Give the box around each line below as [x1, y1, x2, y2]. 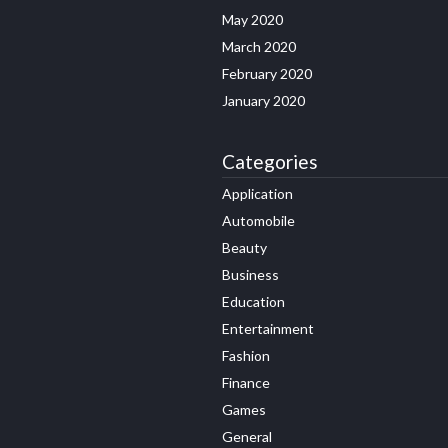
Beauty [222, 238, 267, 256]
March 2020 [222, 37, 296, 55]
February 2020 [222, 64, 312, 82]
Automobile [222, 211, 295, 229]
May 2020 [222, 10, 283, 28]
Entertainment [222, 319, 314, 337]
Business [222, 265, 279, 283]
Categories [222, 149, 318, 173]
